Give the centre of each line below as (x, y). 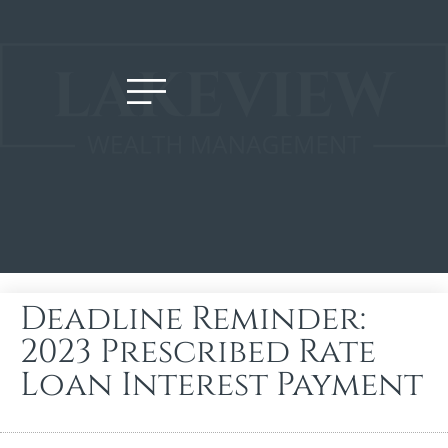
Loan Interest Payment (221, 384)
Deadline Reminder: (193, 318)
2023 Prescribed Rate (198, 351)
